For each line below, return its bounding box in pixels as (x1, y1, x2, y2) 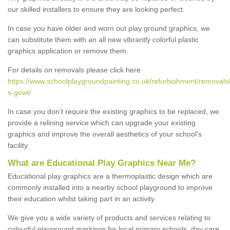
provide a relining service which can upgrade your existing (8, 118, 196, 127)
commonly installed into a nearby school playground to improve (8, 183, 213, 191)
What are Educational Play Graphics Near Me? (8, 158, 196, 168)
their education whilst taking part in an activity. (8, 194, 156, 203)
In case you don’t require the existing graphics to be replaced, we (8, 107, 219, 116)
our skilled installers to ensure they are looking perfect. (8, 5, 185, 13)
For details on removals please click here (8, 65, 141, 74)
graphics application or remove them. (8, 46, 128, 55)
